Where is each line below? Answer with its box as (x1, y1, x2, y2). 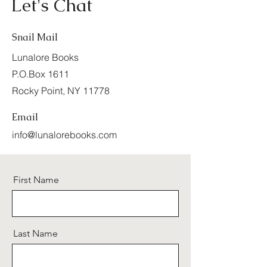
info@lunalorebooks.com (12, 129, 117, 141)
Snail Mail (12, 31, 58, 44)
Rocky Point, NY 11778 (12, 85, 110, 97)
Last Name (13, 228, 58, 239)
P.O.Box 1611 (12, 68, 69, 80)
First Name (13, 174, 59, 185)
